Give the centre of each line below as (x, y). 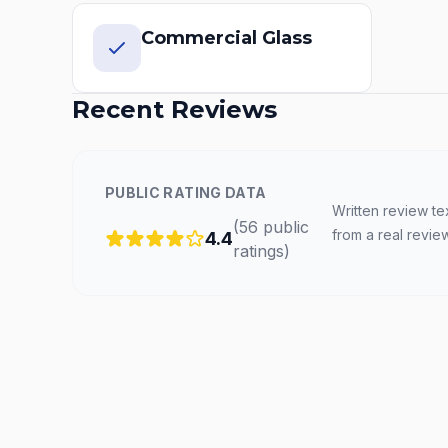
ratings (258, 251)
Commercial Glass (226, 38)
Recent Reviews (174, 109)
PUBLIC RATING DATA (186, 192)
